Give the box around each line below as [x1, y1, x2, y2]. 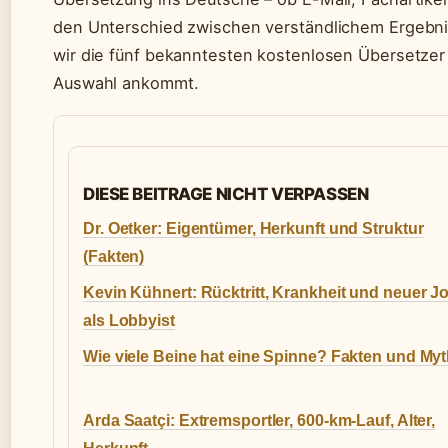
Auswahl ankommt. [53, 73, 199, 94]
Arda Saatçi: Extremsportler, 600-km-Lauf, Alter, [83, 412, 436, 430]
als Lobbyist [83, 312, 175, 330]
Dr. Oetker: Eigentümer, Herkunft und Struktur [83, 220, 424, 238]
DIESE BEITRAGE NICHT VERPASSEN [83, 184, 369, 205]
